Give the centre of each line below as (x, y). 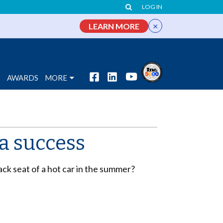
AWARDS (23, 77)
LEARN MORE (114, 26)
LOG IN (152, 7)
